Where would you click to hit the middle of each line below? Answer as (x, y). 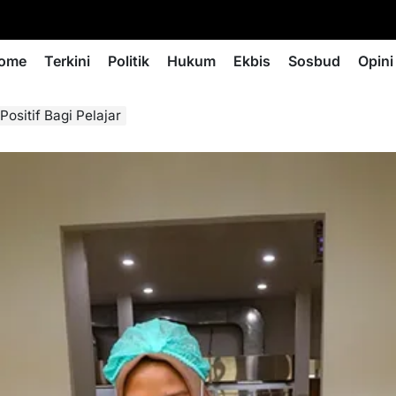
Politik (129, 61)
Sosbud (314, 61)
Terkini (67, 61)
